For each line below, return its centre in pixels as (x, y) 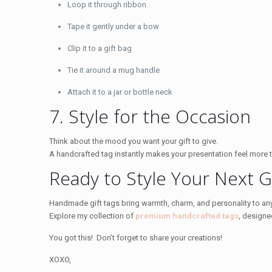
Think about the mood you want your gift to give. (134, 141)
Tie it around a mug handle (114, 70)
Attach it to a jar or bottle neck (120, 92)
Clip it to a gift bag (100, 48)
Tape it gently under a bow (114, 26)
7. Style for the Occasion (150, 116)
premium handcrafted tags (187, 216)
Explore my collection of (93, 216)
